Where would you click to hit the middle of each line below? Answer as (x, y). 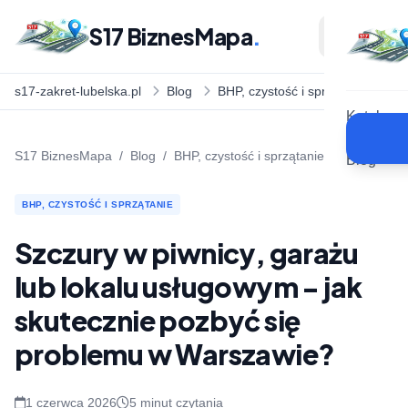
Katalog (372, 116)
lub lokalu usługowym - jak (189, 287)
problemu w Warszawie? (175, 354)
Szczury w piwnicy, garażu (186, 253)
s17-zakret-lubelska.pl (78, 91)
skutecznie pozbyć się (158, 321)
